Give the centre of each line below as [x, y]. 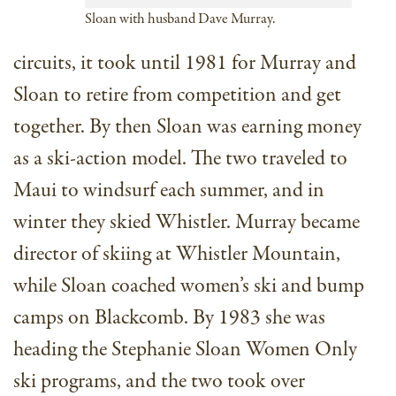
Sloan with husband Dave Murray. [180, 19]
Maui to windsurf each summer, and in [169, 191]
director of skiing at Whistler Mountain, [177, 255]
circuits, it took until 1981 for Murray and [185, 64]
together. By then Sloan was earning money [187, 127]
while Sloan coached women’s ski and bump [189, 286]
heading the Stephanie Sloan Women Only [185, 350]
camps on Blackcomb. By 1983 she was [169, 318]
